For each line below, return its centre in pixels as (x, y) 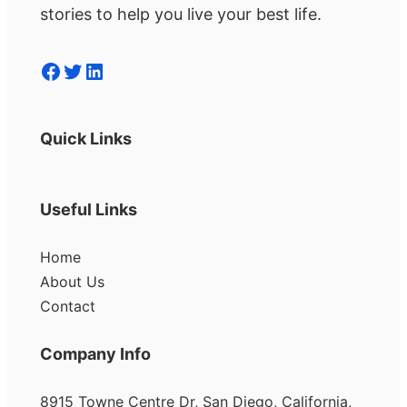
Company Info (95, 354)
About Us (72, 282)
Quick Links (86, 139)
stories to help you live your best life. (181, 14)
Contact (68, 307)
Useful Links (89, 210)
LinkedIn (89, 70)
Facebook (45, 70)
